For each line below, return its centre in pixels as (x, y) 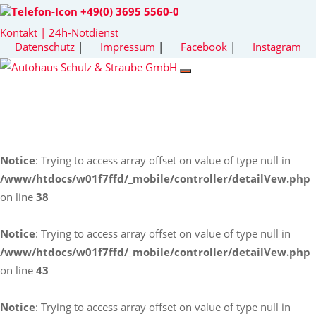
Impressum (128, 47)
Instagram (277, 47)
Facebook (205, 47)
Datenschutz (45, 47)
